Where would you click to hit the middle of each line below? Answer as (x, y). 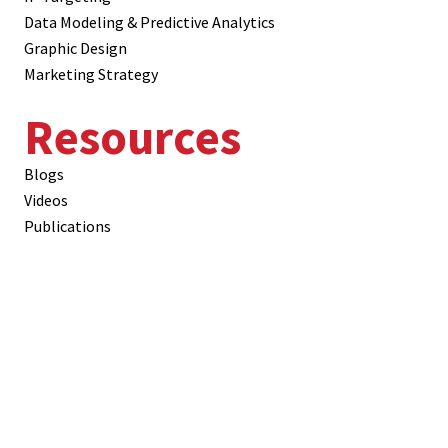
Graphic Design (75, 48)
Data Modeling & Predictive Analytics (149, 22)
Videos (46, 200)
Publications (67, 226)
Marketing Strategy (91, 74)
